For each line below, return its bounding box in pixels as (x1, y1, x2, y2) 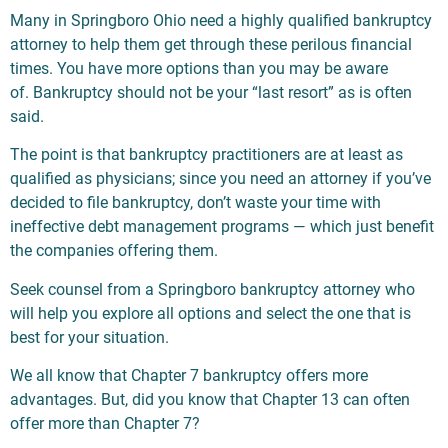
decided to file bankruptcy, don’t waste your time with (10, 193, 381, 213)
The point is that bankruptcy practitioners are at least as (10, 145, 403, 165)
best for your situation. (10, 327, 169, 347)
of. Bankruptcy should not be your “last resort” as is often (10, 82, 412, 102)
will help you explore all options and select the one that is (10, 303, 411, 323)
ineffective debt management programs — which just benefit (10, 217, 434, 237)
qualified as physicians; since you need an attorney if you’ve (10, 169, 431, 189)
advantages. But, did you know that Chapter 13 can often (10, 390, 410, 410)
